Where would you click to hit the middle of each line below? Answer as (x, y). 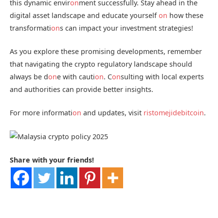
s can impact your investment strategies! (127, 28)
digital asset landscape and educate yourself (84, 15)
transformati (30, 28)
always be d (29, 76)
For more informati (41, 112)
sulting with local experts (162, 76)
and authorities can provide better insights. (82, 89)
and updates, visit (112, 112)
